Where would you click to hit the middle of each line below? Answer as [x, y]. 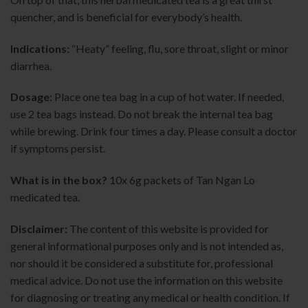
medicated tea [44, 197]
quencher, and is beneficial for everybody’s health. [126, 16]
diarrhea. [32, 65]
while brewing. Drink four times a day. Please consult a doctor [154, 131]
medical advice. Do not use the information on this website [146, 280]
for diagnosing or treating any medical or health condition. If [150, 297]
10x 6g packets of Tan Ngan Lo [182, 180]
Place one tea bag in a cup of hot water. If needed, [169, 97]
